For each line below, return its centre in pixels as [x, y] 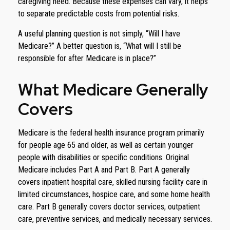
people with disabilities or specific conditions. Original [103, 157]
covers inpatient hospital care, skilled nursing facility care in [113, 182]
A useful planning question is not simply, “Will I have [99, 34]
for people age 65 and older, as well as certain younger [106, 145]
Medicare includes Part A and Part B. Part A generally [104, 170]
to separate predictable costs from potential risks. [99, 14]
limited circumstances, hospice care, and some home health [114, 194]
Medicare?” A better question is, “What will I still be [100, 46]
